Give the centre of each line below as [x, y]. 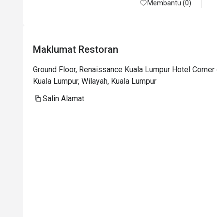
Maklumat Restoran [76, 49]
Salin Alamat [63, 99]
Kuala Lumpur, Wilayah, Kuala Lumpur [95, 81]
